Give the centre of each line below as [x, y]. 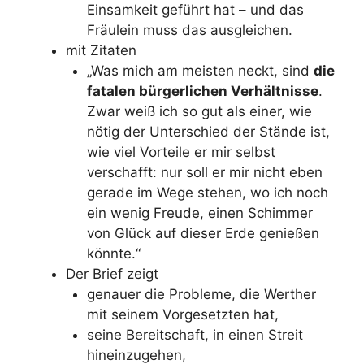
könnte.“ [113, 253]
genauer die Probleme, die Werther [201, 294]
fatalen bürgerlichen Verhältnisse [202, 91]
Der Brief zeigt [112, 273]
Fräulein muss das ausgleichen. [189, 30]
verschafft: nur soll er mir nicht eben [204, 172]
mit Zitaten [101, 50]
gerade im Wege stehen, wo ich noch [207, 192]
